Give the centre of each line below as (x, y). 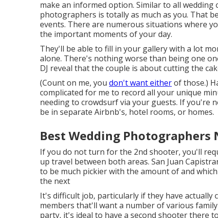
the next (55, 181)
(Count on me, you (74, 83)
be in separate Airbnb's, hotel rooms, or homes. (127, 112)
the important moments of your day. (106, 34)
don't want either (140, 83)
